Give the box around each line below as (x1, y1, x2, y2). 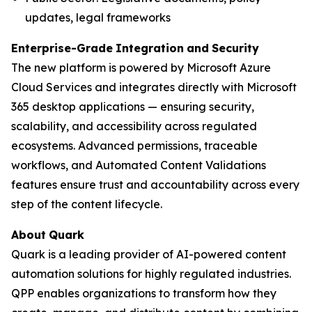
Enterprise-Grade (11, 40, 113, 55)
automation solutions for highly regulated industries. (11, 266, 291, 281)
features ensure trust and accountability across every (11, 177, 299, 192)
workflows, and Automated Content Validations (11, 157, 266, 172)
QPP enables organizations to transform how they (11, 286, 276, 300)
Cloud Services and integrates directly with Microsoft (11, 79, 297, 94)
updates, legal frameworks (25, 10, 171, 24)
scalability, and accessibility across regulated (11, 118, 257, 133)
